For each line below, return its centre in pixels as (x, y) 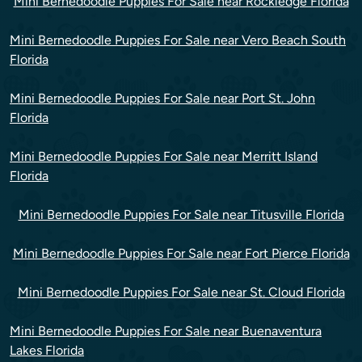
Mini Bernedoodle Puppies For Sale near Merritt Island (164, 156)
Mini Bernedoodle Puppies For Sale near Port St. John (162, 98)
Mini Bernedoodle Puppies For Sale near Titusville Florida (181, 214)
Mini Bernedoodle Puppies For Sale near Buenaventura (166, 330)
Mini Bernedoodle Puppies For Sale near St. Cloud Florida (181, 292)
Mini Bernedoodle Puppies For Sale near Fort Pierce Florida (181, 253)
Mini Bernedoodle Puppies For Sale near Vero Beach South (178, 40)
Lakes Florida (47, 350)
